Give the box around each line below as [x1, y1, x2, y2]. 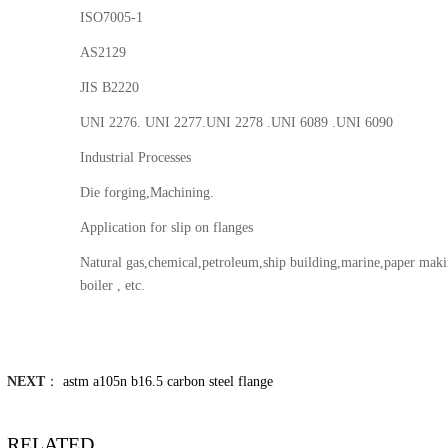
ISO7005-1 [80, 10, 144, 26]
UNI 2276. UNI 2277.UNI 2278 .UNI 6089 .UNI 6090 [80, 115, 394, 131]
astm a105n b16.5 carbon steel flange [63, 374, 273, 390]
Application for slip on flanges [80, 220, 254, 236]
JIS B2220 [80, 80, 140, 96]
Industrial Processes [80, 150, 192, 166]
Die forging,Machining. [80, 185, 215, 201]
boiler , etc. [80, 278, 146, 294]
